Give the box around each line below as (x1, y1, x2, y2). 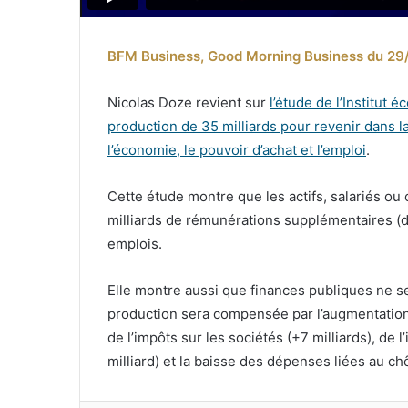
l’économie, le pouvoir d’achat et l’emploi (107, 141, 366, 159)
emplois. (107, 235, 162, 253)
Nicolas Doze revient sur (107, 94, 270, 112)
